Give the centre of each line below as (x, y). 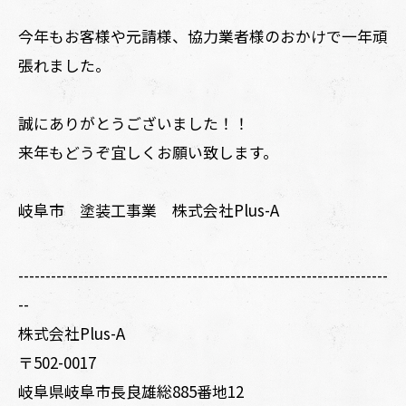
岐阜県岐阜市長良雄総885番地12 (131, 391)
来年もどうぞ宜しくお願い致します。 (148, 152)
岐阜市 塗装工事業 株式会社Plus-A (149, 210)
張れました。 (64, 65)
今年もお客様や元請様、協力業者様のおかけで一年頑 (203, 36)
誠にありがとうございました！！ (134, 123)
